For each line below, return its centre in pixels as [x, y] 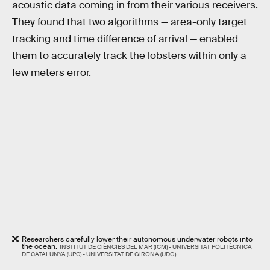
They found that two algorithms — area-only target [130, 22]
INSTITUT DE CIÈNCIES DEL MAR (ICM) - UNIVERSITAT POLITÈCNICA [155, 246]
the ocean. [39, 246]
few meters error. [52, 72]
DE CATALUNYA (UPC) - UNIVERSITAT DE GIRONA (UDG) [99, 254]
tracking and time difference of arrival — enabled [125, 39]
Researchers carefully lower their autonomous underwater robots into [137, 239]
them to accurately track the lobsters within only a [129, 55]
